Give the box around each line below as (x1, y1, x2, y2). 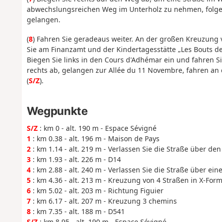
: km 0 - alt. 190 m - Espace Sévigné (37, 123, 157, 133)
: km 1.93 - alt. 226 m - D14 (30, 155, 121, 165)
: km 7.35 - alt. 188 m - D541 (30, 207, 125, 217)
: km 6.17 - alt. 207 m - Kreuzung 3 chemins (30, 196, 177, 206)
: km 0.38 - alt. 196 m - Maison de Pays (30, 134, 160, 144)
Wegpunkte (26, 104, 88, 117)
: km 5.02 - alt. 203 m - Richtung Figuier (30, 186, 164, 196)
